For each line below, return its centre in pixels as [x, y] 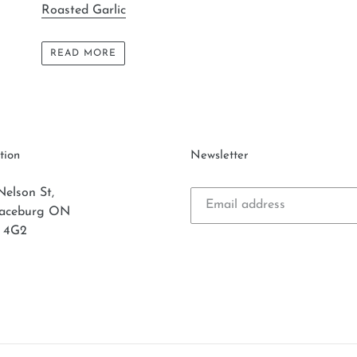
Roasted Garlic [84, 10]
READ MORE [83, 54]
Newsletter [220, 155]
